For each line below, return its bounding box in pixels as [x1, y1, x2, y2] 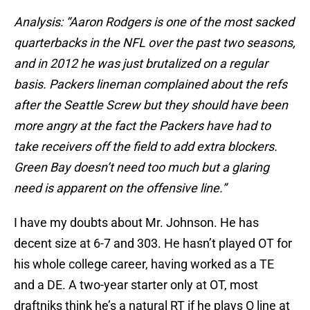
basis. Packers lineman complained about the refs [14, 77, 287, 92]
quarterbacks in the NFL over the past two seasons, [14, 35, 295, 51]
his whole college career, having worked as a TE [14, 257, 274, 272]
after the [14, 98, 64, 113]
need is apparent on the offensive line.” [14, 181, 226, 196]
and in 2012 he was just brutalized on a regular [14, 56, 268, 71]
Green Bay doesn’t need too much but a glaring [14, 160, 269, 175]
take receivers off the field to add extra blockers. [14, 139, 277, 154]
